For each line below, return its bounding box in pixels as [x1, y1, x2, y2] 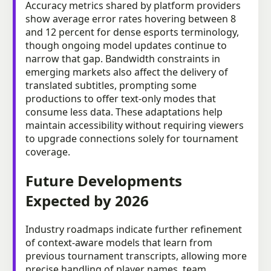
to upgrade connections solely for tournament [25, 131, 238, 145]
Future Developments [25, 170, 182, 191]
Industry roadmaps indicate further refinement [25, 222, 242, 236]
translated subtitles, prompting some [25, 78, 197, 92]
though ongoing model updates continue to [25, 38, 227, 52]
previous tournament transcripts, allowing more [25, 249, 247, 263]
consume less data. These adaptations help [25, 105, 223, 119]
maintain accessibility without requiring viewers [25, 118, 244, 132]
